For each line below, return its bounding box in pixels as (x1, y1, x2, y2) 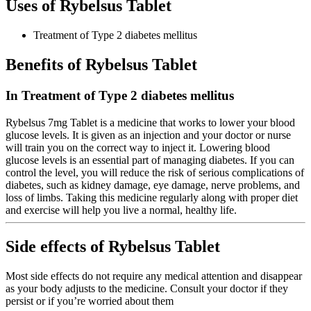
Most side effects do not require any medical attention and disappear (6, 269, 302, 282)
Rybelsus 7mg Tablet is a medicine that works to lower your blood (6, 116, 295, 128)
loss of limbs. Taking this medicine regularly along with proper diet (6, 191, 298, 203)
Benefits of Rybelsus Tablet (6, 56, 197, 74)
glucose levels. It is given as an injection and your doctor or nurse (6, 128, 291, 141)
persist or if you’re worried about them (6, 294, 174, 307)
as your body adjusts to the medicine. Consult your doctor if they (6, 282, 288, 294)
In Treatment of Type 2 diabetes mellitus (6, 88, 234, 103)
